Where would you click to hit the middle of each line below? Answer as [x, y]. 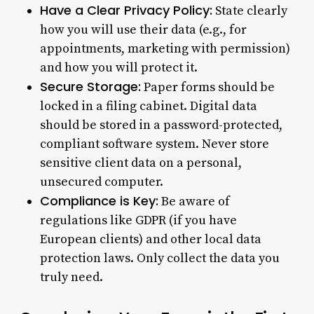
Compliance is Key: [99, 200]
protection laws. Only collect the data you [159, 258]
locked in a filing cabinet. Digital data [148, 106]
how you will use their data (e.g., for [143, 29]
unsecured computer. [101, 182]
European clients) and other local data [150, 239]
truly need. [71, 277]
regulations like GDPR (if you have [138, 220]
